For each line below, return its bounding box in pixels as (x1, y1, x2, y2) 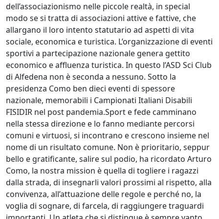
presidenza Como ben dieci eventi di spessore (6, 83, 175, 94)
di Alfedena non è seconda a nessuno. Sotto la (6, 71, 176, 82)
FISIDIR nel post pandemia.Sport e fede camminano (6, 106, 197, 117)
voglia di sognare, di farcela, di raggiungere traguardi (6, 200, 204, 211)
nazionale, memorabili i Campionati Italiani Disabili (6, 94, 192, 106)
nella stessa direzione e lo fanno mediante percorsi (6, 118, 195, 129)
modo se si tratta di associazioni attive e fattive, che (6, 12, 196, 23)
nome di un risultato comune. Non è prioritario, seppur (6, 141, 210, 153)
